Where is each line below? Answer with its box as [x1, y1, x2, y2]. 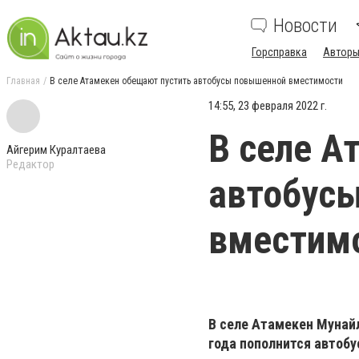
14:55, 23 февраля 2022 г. [208, 99, 327, 113]
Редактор [6, 157, 54, 171]
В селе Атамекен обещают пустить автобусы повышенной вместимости [50, 75, 343, 87]
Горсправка [252, 46, 307, 58]
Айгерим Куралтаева [6, 143, 106, 157]
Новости [273, 14, 337, 37]
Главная [6, 75, 40, 87]
